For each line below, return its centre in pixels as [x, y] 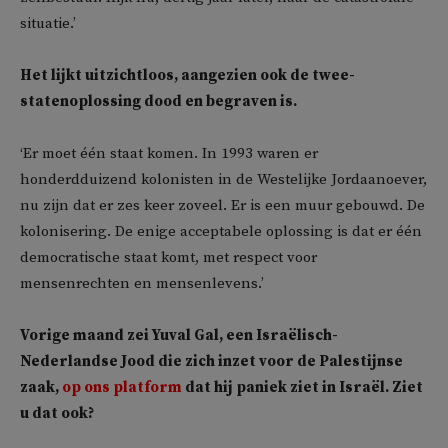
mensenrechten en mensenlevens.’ [142, 283]
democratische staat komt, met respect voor [168, 257]
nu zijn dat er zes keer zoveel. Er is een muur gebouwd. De [222, 205]
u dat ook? [57, 413]
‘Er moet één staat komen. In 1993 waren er [169, 153]
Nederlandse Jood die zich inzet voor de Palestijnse [211, 361]
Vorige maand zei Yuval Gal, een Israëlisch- [179, 335]
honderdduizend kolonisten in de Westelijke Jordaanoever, [223, 179]
